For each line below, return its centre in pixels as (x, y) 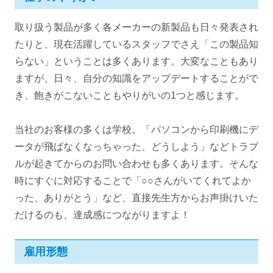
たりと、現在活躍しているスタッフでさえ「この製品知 (136, 44)
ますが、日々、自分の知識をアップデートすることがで (136, 79)
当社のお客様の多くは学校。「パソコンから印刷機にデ (136, 130)
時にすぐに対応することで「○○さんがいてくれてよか (133, 181)
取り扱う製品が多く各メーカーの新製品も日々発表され (136, 27)
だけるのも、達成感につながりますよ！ (102, 215)
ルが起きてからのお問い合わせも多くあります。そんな (136, 164)
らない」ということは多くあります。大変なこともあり (136, 62)
